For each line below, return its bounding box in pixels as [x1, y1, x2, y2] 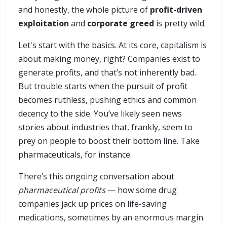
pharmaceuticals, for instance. [18, 149, 132, 161]
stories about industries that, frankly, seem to [18, 122, 193, 133]
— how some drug [105, 184, 177, 196]
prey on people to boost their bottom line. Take [18, 135, 200, 147]
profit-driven [150, 4, 202, 16]
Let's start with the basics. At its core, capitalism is [18, 40, 207, 51]
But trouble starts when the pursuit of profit [18, 81, 187, 92]
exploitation [18, 18, 69, 29]
